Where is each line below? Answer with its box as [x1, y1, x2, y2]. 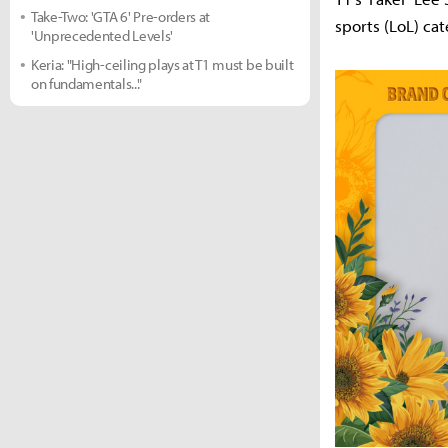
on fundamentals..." [31, 74, 142, 93]
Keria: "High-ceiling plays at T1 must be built [31, 55, 294, 74]
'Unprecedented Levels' [31, 26, 173, 45]
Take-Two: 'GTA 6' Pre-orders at [31, 7, 211, 26]
